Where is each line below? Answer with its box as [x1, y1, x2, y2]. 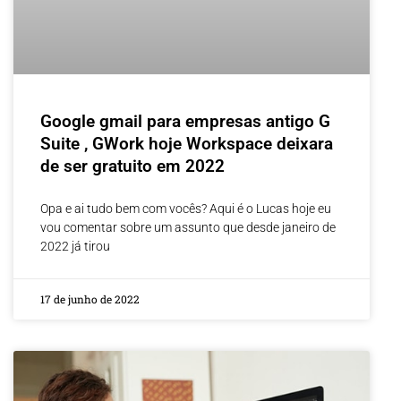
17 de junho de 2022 [40, 292, 140, 307]
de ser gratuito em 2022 [40, 156, 225, 177]
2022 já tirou [40, 239, 110, 254]
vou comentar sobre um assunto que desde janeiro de [40, 220, 336, 235]
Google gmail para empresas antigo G [40, 111, 330, 132]
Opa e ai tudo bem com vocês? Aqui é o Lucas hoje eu [40, 201, 331, 217]
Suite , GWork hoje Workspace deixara [40, 133, 333, 155]
